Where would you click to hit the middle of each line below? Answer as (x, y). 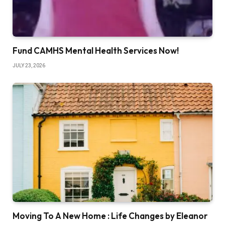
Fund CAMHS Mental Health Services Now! (96, 51)
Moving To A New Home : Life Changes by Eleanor (110, 216)
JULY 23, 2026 (29, 66)
